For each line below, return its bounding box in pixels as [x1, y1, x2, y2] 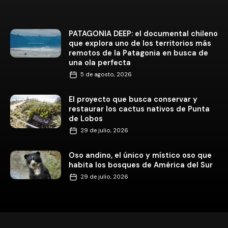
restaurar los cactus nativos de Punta [69, 103, 210, 114]
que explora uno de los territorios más [69, 38, 211, 48]
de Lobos [69, 113, 103, 124]
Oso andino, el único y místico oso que [69, 150, 212, 160]
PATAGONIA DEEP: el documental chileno [69, 28, 218, 39]
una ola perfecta [69, 57, 131, 68]
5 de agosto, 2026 [80, 71, 132, 78]
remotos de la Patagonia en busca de [69, 47, 208, 58]
